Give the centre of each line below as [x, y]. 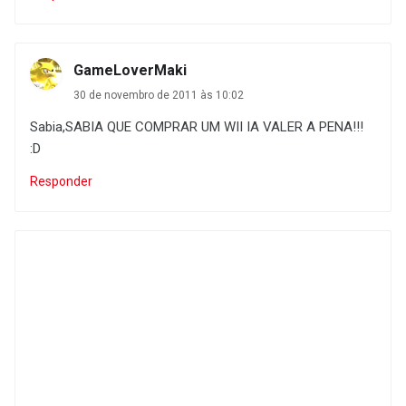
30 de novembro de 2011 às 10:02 [159, 95]
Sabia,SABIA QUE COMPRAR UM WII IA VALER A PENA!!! [197, 126]
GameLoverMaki [130, 70]
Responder [61, 181]
